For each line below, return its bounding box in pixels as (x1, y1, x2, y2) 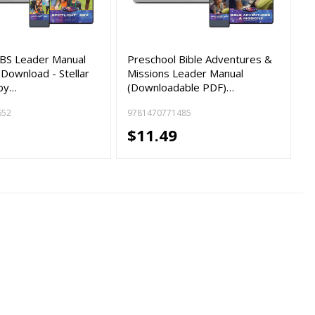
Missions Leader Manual (127, 66, 244, 81)
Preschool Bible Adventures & (127, 52, 273, 67)
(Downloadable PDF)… (127, 80, 235, 95)
